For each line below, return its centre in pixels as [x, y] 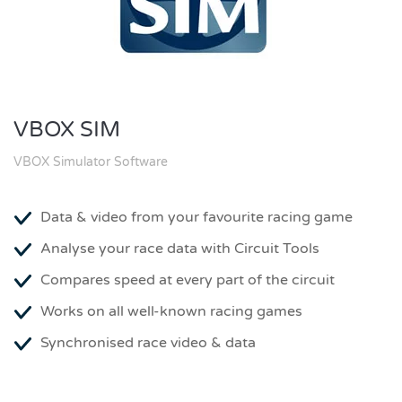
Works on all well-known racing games [171, 311]
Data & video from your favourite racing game [197, 217]
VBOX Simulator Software [91, 162]
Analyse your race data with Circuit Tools [180, 249]
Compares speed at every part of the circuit [188, 280]
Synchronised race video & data [148, 343]
